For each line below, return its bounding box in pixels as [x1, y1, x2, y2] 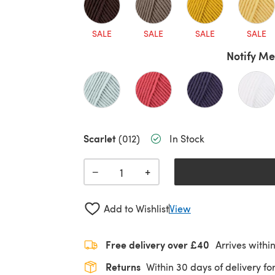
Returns [106, 259, 141, 274]
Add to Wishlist [103, 202, 169, 215]
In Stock [169, 132, 204, 145]
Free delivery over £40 [106, 237, 209, 252]
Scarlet [83, 131, 118, 145]
